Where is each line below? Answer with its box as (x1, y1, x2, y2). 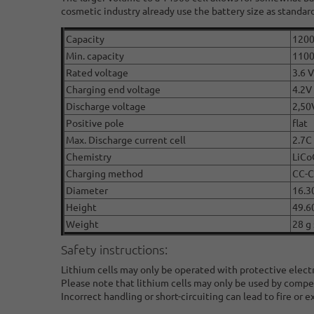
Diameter (66, 183, 108, 196)
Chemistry (66, 149, 111, 163)
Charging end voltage (66, 82, 161, 95)
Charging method (66, 166, 143, 179)
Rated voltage (66, 65, 128, 78)
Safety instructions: (61, 240, 168, 257)
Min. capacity (66, 48, 124, 62)
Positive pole (66, 116, 124, 129)
